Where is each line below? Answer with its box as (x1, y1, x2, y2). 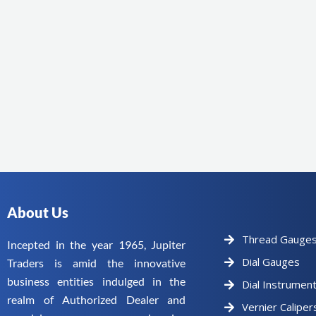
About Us (7, 204, 68, 221)
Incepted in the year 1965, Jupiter (7, 238, 186, 251)
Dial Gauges (242, 255, 300, 269)
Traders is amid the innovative (7, 256, 186, 269)
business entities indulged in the (7, 274, 186, 288)
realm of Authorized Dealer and (7, 293, 186, 306)
